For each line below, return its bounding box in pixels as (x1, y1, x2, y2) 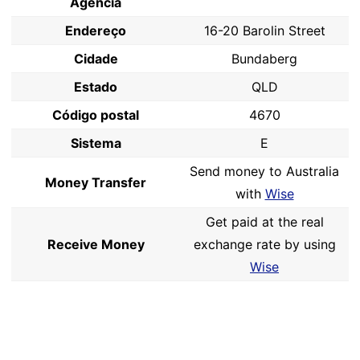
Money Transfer (45, 174, 146, 190)
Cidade (73, 51, 118, 67)
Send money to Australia (190, 163, 339, 179)
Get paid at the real (205, 214, 324, 230)
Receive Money (47, 236, 145, 252)
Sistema (70, 135, 121, 151)
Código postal (52, 107, 139, 123)
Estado (74, 79, 117, 95)
